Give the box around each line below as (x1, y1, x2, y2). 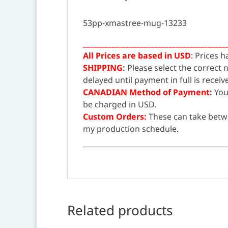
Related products (67, 201, 173, 220)
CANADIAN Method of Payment (83, 87, 210, 98)
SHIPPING (83, 62, 123, 74)
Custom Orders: (83, 111, 147, 123)
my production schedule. (83, 123, 179, 135)
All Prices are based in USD (83, 50, 191, 62)
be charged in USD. (83, 99, 156, 110)
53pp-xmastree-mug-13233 (83, 17, 187, 29)
